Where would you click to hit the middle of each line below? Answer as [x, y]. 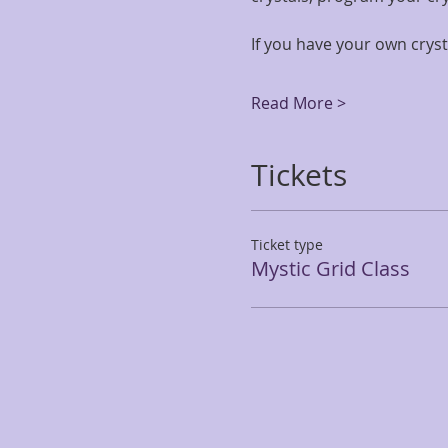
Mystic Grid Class [330, 268]
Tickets [298, 175]
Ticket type [286, 244]
